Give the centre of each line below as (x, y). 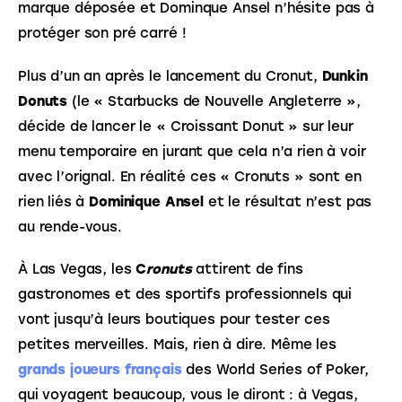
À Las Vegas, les (77, 270)
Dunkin (347, 76)
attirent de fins (249, 270)
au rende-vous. (70, 227)
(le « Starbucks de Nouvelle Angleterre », (216, 101)
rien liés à (54, 201)
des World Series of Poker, (280, 370)
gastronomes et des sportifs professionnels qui (187, 295)
